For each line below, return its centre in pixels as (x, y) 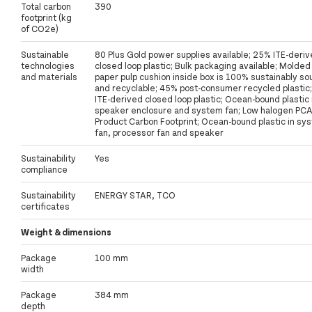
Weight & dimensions (66, 232)
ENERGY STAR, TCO (135, 195)
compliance (44, 170)
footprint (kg (46, 18)
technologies (48, 66)
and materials (49, 77)
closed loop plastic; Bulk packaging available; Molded (203, 66)
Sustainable (45, 55)
